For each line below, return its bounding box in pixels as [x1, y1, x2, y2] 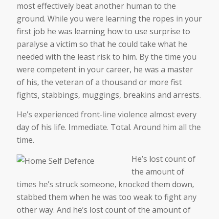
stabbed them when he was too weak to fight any [16, 192, 197, 203]
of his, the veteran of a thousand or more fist [16, 77, 182, 88]
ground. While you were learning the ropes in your [16, 13, 202, 24]
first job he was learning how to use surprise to [16, 26, 190, 37]
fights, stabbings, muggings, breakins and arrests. [16, 89, 201, 101]
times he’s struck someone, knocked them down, [16, 179, 194, 190]
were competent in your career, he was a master [16, 64, 193, 75]
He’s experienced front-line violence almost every [16, 109, 197, 120]
